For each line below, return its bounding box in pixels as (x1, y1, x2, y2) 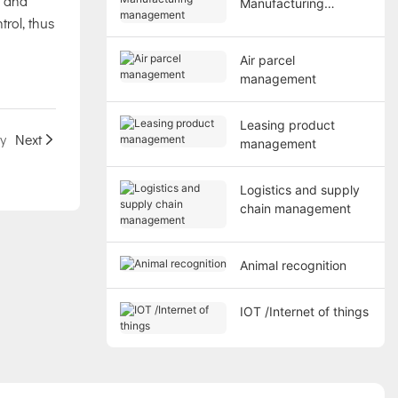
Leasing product (239, 116, 335, 132)
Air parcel (239, 52, 295, 68)
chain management (239, 200, 351, 216)
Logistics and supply (239, 181, 360, 197)
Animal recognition (239, 257, 346, 273)
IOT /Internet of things (239, 303, 369, 319)
